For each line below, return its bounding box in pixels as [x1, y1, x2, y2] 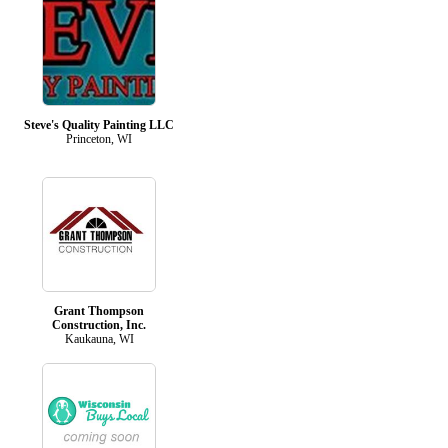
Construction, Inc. [52, 317, 146, 332]
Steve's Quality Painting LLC [24, 117, 174, 132]
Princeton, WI [66, 131, 132, 146]
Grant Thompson [54, 303, 144, 318]
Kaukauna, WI [64, 331, 134, 346]
